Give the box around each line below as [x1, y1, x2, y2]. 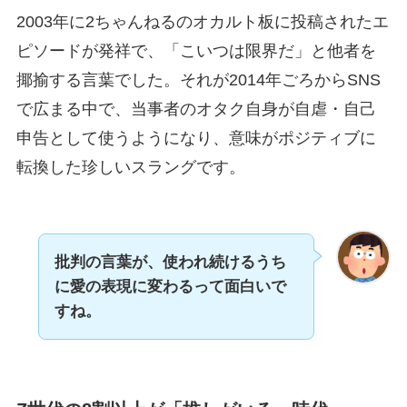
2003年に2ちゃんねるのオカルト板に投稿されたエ [15, 12, 389, 31]
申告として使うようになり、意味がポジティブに [15, 128, 376, 147]
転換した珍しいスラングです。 [15, 157, 245, 176]
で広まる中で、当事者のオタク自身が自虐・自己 [15, 99, 376, 118]
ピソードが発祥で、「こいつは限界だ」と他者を [15, 41, 376, 60]
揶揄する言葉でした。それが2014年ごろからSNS [15, 70, 381, 89]
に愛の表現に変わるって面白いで [54, 278, 286, 296]
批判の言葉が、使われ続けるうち [54, 253, 286, 272]
